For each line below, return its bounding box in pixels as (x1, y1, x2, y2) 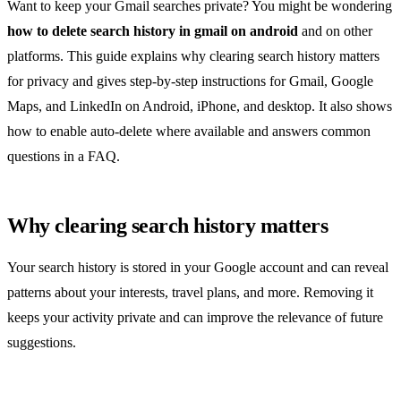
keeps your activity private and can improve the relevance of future (7, 309, 383, 325)
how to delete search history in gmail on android (7, 22, 298, 38)
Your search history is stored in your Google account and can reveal (7, 259, 388, 275)
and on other (298, 22, 372, 38)
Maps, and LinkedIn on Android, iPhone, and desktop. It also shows (7, 98, 392, 114)
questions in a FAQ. (7, 148, 120, 164)
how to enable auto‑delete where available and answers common (7, 123, 371, 139)
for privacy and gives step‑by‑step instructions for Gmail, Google (7, 73, 373, 89)
